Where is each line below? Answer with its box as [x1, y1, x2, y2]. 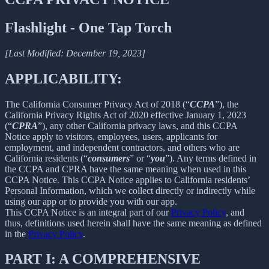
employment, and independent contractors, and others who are [5, 142, 240, 153]
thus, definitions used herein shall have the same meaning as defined [5, 217, 262, 228]
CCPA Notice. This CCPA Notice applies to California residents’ [5, 174, 250, 185]
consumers [88, 153, 130, 163]
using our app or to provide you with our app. [5, 196, 177, 207]
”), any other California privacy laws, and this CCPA [38, 120, 237, 131]
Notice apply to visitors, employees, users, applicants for [5, 131, 217, 142]
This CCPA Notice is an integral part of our [5, 207, 171, 217]
